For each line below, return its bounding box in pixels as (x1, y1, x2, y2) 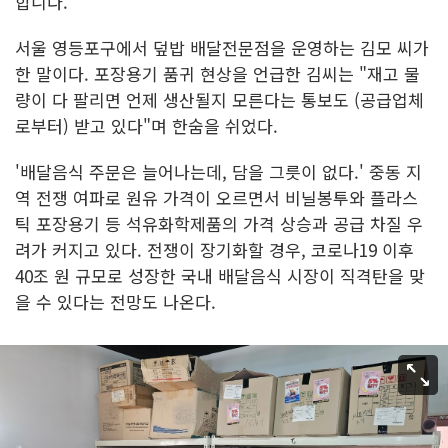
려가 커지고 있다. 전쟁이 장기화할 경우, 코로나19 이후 (15, 237, 414, 262)
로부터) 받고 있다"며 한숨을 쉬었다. (15, 113, 278, 138)
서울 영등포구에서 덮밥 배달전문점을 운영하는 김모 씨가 (15, 35, 429, 60)
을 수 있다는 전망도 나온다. (15, 289, 216, 314)
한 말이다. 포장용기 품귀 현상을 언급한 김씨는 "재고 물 (15, 61, 420, 86)
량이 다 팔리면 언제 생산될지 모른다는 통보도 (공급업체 (15, 87, 424, 112)
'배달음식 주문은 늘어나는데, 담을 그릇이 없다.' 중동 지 (15, 159, 422, 184)
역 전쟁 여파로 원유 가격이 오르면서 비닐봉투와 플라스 (15, 185, 418, 210)
